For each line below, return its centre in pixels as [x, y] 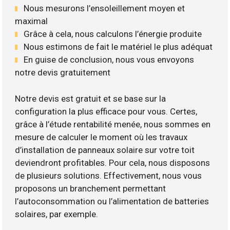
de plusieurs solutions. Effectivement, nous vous [109, 175]
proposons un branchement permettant [91, 188]
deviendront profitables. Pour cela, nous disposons [113, 162]
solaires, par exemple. [57, 214]
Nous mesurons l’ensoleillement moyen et [104, 8]
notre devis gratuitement [63, 73]
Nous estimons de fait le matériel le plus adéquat [118, 47]
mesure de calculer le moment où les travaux [101, 137]
